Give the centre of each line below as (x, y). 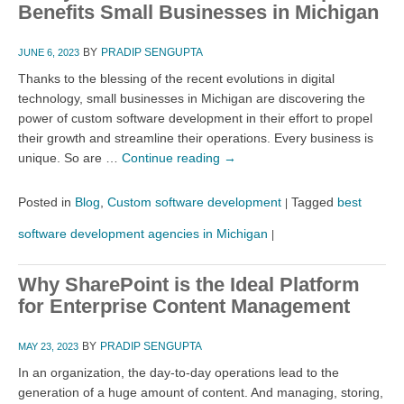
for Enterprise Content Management (184, 306)
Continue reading (173, 157)
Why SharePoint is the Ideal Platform (189, 284)
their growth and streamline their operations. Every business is (196, 138)
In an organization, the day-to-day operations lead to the (179, 372)
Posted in (45, 202)
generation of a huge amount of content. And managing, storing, (201, 392)
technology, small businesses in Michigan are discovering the (192, 98)
